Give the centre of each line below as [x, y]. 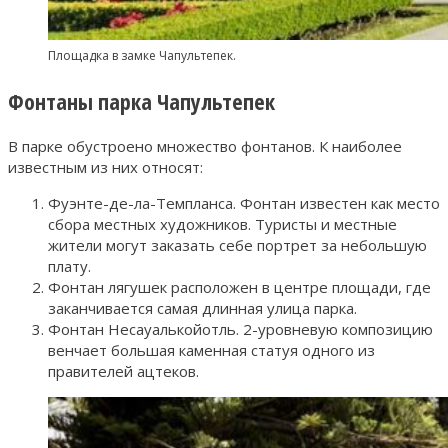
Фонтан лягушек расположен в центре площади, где [239, 286]
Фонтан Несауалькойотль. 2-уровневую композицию [240, 328]
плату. [69, 265]
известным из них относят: [105, 166]
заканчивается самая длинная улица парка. [202, 307]
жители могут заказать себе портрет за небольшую [237, 244]
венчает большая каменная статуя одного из [211, 349]
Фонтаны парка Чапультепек [141, 100]
